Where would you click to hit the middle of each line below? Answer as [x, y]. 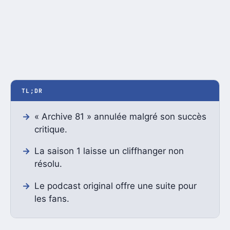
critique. [51, 129]
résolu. [48, 164]
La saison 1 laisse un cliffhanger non [109, 151]
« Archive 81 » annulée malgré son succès [120, 116]
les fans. [52, 198]
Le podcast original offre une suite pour [115, 186]
